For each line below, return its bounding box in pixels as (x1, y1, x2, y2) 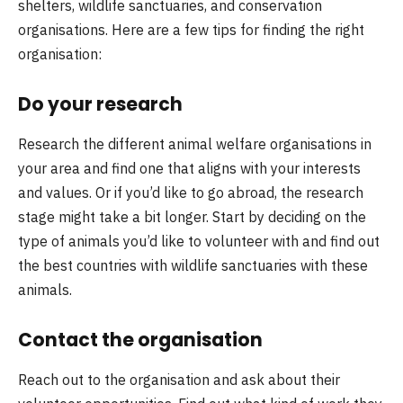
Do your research (18, 91, 183, 118)
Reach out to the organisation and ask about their (18, 370, 340, 389)
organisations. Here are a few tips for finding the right (18, 20, 364, 39)
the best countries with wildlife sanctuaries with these (18, 255, 368, 274)
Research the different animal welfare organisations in (18, 134, 372, 153)
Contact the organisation (18, 327, 263, 354)
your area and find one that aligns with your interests (18, 158, 361, 177)
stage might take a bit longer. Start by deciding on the (18, 207, 366, 226)
